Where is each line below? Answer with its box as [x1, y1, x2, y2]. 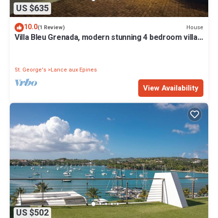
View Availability [143, 83, 199, 94]
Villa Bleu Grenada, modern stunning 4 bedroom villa [15, 32, 198, 44]
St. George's [15, 66, 46, 74]
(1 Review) [37, 23, 65, 32]
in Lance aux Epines [15, 40, 83, 53]
